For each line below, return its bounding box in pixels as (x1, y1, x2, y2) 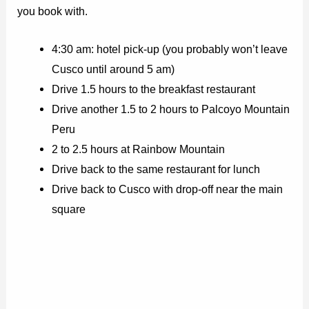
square (51, 203, 86, 216)
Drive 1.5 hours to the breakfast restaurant (51, 83, 255, 96)
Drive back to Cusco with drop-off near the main (51, 183, 283, 196)
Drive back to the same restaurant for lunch (51, 163, 260, 176)
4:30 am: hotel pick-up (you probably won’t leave (51, 43, 288, 56)
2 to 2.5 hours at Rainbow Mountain (51, 143, 225, 156)
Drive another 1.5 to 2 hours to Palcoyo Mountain (51, 103, 290, 116)
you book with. (17, 4, 88, 17)
